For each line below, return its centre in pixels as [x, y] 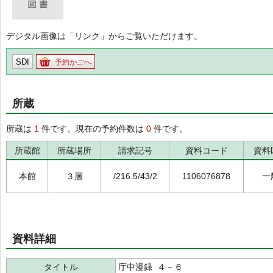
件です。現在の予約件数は [93, 129]
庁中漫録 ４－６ [151, 267]
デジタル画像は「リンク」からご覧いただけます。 [104, 36]
